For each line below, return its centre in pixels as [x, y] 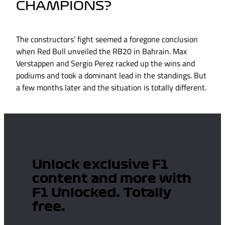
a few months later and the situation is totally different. [111, 88]
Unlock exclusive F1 [100, 165]
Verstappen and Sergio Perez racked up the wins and [105, 64]
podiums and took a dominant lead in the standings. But [111, 76]
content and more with [112, 179]
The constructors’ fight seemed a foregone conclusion [107, 39]
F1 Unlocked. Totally [102, 193]
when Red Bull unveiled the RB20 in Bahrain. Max [101, 51]
